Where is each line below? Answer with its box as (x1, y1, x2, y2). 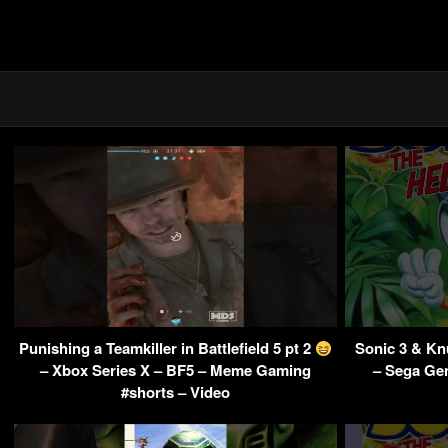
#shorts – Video (121, 381, 230, 404)
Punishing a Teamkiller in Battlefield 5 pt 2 (18, 337, 315, 360)
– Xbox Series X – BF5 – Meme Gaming (40, 359, 311, 382)
